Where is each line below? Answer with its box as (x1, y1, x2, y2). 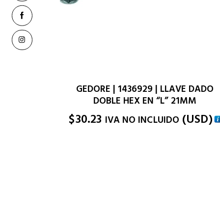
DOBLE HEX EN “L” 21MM (93, 94, 197, 108)
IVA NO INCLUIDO (105, 113, 180, 127)
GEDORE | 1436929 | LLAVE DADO (76, 82, 214, 96)
